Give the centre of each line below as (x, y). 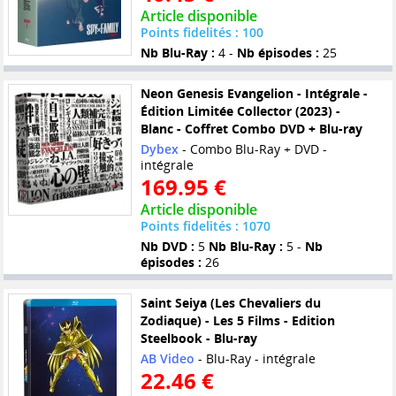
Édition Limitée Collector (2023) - (240, 110)
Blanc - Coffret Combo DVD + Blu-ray (251, 128)
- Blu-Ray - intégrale (255, 358)
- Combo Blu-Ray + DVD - (252, 148)
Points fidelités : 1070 (205, 225)
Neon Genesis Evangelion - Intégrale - (254, 93)
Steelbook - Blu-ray (198, 338)
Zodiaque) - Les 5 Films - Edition (237, 320)
